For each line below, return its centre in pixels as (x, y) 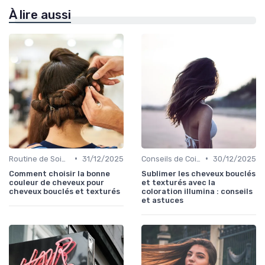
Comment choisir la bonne (59, 173)
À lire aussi (40, 14)
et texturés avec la (178, 182)
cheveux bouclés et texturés (64, 191)
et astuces (162, 200)
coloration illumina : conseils (197, 191)
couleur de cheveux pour (56, 182)
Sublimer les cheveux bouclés (198, 173)
